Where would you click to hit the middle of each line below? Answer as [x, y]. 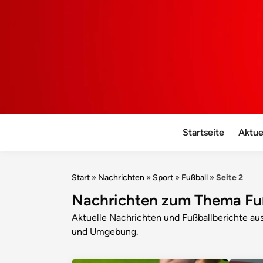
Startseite [204, 133]
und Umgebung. [105, 232]
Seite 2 [230, 178]
